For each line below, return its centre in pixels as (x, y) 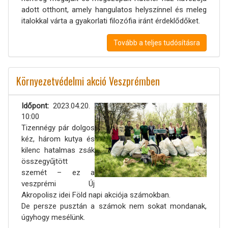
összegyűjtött (45, 161)
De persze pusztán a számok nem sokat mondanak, (114, 206)
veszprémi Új (58, 183)
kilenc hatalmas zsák (58, 150)
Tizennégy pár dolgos (58, 127)
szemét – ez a (58, 172)
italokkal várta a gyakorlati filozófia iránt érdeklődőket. (111, 21)
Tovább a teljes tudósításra (157, 42)
